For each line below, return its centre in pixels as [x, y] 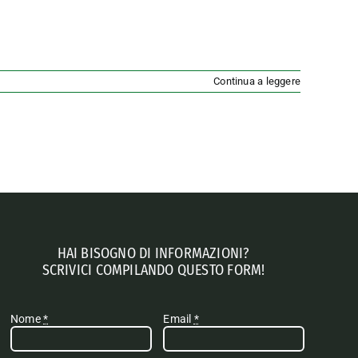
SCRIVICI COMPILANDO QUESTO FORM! [153, 270]
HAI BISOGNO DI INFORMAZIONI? [153, 254]
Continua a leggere [257, 82]
